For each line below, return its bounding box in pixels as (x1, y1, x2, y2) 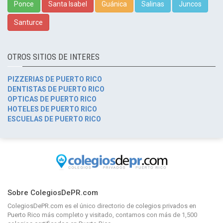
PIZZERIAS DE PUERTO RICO (7, 75, 102, 83)
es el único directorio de (63, 202, 135, 210)
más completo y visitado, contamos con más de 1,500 (40, 211, 197, 219)
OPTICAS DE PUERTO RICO (7, 95, 97, 103)
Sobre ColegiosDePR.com (7, 188, 98, 197)
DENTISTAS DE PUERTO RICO (7, 85, 105, 93)
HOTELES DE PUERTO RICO (7, 105, 97, 113)
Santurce (14, 18, 43, 26)
